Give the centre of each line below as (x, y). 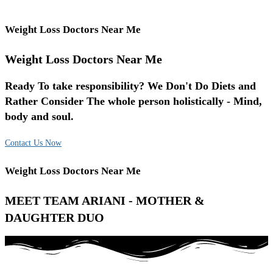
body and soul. (39, 116)
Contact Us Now (33, 143)
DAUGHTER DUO (55, 217)
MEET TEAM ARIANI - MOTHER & (105, 200)
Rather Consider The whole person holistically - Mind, (133, 101)
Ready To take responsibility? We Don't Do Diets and (130, 86)
